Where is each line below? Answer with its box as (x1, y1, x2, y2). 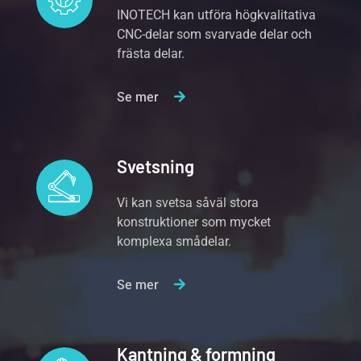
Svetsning (117, 156, 195, 176)
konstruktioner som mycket (117, 214, 272, 230)
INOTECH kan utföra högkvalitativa (117, 7, 317, 23)
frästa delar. (117, 46, 185, 61)
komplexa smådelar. (117, 234, 232, 249)
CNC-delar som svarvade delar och (117, 27, 313, 42)
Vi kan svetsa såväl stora (117, 195, 259, 210)
